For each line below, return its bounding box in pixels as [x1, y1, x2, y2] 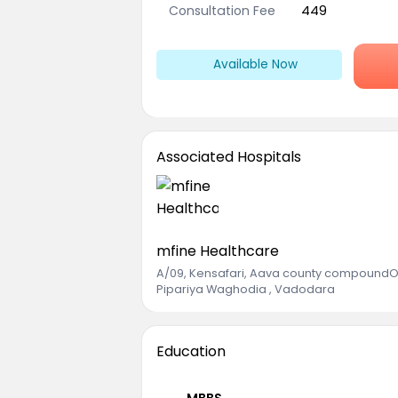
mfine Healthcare [156, 240, 279, 261]
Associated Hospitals [156, 146, 301, 167]
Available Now [212, 56, 298, 73]
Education [156, 341, 226, 362]
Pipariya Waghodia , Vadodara [156, 282, 335, 298]
